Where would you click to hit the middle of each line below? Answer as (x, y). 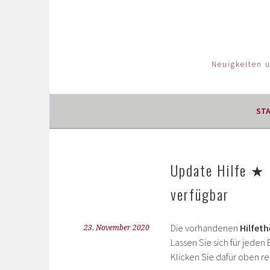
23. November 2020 (117, 228)
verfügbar (200, 194)
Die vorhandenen (205, 228)
